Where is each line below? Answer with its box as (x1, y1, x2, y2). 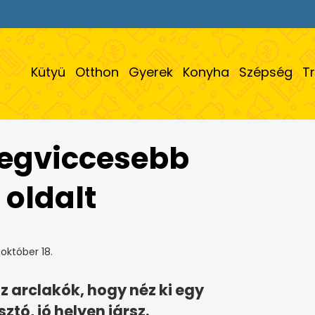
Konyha (183, 63, 229, 81)
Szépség (239, 63, 292, 81)
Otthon (75, 63, 119, 81)
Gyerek (129, 63, 173, 81)
